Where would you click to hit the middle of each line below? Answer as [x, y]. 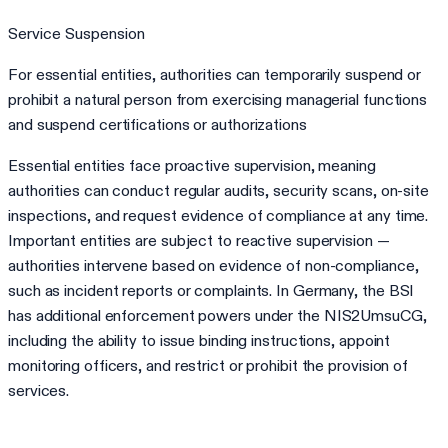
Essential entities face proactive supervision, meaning [192, 165]
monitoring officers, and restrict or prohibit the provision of [208, 365]
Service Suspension [76, 33]
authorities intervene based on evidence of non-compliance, [213, 265]
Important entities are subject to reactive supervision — [199, 240]
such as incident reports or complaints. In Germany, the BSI [211, 290]
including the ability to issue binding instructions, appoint [199, 340]
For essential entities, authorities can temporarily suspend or [215, 74]
